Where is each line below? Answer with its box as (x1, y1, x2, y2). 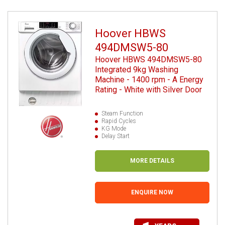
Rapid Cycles (101, 117, 137, 125)
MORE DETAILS (130, 157, 175, 164)
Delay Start (101, 132, 130, 140)
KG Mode (101, 125, 127, 132)
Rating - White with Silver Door (95, 84, 202, 94)
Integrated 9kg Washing (95, 64, 179, 74)
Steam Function (101, 109, 144, 117)
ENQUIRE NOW (131, 188, 174, 196)
